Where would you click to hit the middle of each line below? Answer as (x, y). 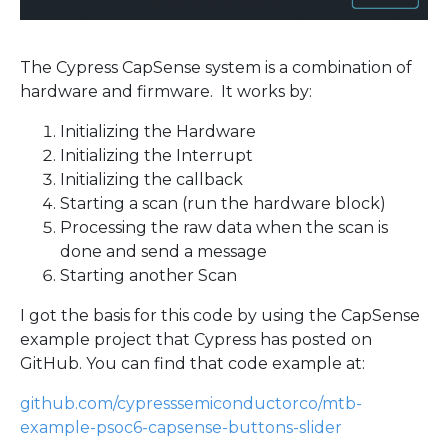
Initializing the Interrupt (156, 156)
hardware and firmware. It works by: (166, 92)
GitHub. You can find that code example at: (192, 364)
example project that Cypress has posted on (196, 340)
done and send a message (163, 252)
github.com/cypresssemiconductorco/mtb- (191, 404)
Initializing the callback (151, 180)
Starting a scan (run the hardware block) (223, 204)
